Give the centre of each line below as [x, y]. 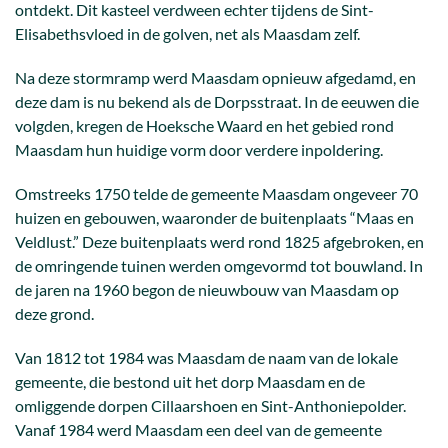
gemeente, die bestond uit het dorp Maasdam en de [190, 381]
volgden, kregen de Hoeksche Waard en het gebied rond [204, 125]
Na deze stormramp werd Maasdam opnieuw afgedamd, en [215, 77]
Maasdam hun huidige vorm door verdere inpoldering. [199, 149]
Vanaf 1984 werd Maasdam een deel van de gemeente [198, 429]
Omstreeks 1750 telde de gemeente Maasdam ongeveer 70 [216, 193]
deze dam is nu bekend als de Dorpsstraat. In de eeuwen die [217, 101]
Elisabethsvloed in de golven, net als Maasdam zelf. [187, 33]
